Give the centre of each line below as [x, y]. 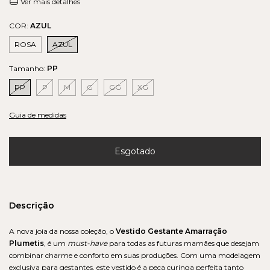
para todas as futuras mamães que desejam [183, 243]
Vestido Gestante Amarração [171, 231]
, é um [56, 243]
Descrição [32, 206]
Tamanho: [28, 68]
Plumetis [27, 243]
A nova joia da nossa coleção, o [62, 231]
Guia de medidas [38, 115]
